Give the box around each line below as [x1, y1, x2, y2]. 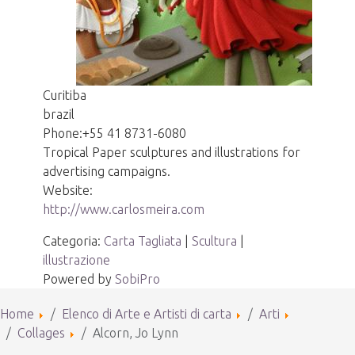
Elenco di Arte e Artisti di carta [62, 307, 231, 321]
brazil [43, 107, 75, 121]
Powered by [43, 272, 116, 286]
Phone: [43, 126, 83, 140]
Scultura [192, 234, 238, 248]
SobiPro [115, 272, 161, 286]
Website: [43, 183, 94, 197]
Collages [17, 326, 65, 340]
